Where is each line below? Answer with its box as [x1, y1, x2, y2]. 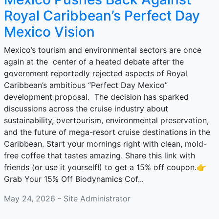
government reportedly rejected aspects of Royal [4, 68, 187, 78]
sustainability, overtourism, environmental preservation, [4, 115, 211, 125]
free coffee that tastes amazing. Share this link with [4, 151, 195, 160]
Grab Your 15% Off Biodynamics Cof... [4, 174, 144, 184]
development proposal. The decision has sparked [4, 92, 189, 102]
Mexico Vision [4, 23, 95, 40]
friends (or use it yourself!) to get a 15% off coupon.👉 [4, 162, 206, 172]
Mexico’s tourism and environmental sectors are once [4, 45, 201, 55]
